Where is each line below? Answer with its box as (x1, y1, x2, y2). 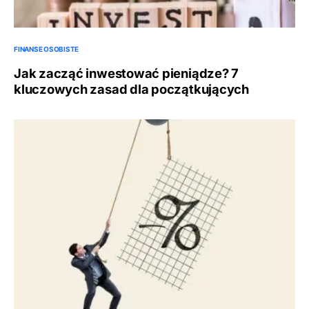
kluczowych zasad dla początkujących (14, 81, 249, 97)
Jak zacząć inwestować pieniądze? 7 (14, 66, 239, 81)
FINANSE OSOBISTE (14, 45, 79, 54)
